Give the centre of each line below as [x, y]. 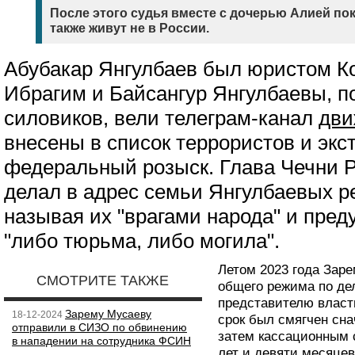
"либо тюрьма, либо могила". [142, 241]
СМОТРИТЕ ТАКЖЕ [103, 281]
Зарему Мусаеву [108, 314]
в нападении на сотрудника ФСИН [101, 341]
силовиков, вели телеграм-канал [161, 118]
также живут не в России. [130, 28]
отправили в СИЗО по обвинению [99, 327]
